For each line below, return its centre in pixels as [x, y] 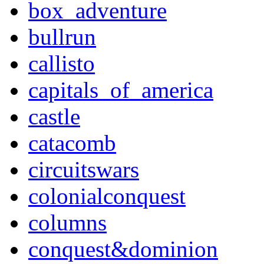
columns [67, 223]
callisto [62, 64]
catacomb [72, 143]
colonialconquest [107, 196]
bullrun [62, 37]
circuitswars [84, 170]
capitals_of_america [121, 90]
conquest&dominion [123, 249]
